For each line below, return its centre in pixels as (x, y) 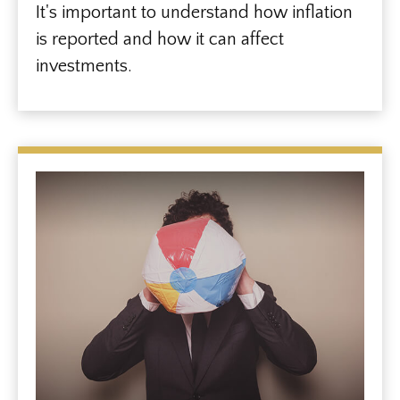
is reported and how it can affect (160, 39)
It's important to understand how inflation (194, 12)
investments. (84, 66)
